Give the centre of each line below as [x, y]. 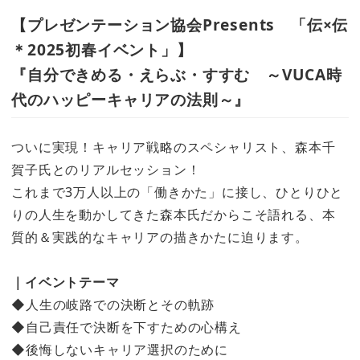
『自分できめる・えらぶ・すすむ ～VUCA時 [177, 75]
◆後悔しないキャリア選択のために [120, 349]
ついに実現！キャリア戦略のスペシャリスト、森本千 [174, 147]
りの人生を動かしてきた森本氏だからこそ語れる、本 [174, 214]
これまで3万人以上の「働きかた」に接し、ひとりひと [178, 192]
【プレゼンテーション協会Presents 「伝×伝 [180, 25]
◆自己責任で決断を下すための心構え [127, 327]
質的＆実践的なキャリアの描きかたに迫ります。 [160, 237]
